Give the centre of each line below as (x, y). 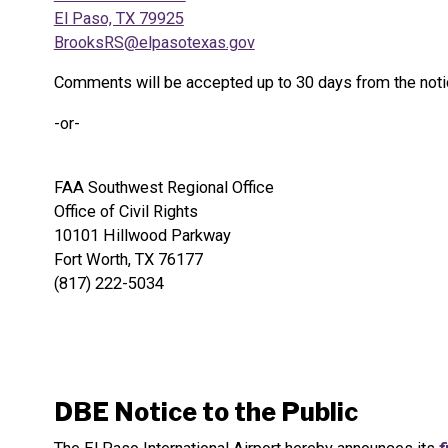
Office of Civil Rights (125, 212)
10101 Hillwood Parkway (142, 236)
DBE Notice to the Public (205, 412)
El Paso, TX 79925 (118, 18)
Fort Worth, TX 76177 (128, 260)
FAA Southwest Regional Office (163, 188)
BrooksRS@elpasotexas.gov (154, 42)
